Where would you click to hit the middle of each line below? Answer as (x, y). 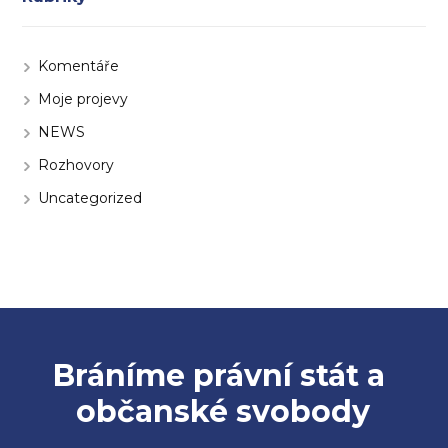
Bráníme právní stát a (223, 375)
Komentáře (79, 66)
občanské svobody (223, 411)
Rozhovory (76, 165)
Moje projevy (83, 99)
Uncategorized (90, 198)
